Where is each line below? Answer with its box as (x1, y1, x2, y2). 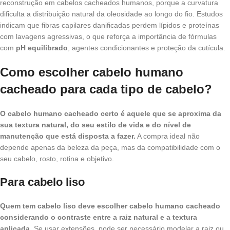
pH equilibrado (16, 44, 68, 52)
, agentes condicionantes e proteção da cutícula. (68, 44, 225, 52)
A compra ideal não (136, 132, 200, 141)
